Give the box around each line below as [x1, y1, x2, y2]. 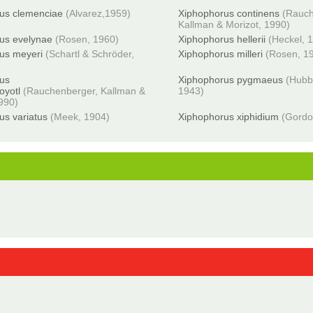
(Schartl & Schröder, [45, 48, 135, 59]
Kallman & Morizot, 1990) [178, 19, 291, 30]
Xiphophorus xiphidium [178, 111, 279, 122]
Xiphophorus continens [178, 8, 280, 19]
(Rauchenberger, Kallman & [23, 85, 146, 96]
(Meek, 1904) [50, 111, 110, 122]
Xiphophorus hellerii [178, 34, 266, 45]
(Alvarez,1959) [66, 8, 131, 19]
